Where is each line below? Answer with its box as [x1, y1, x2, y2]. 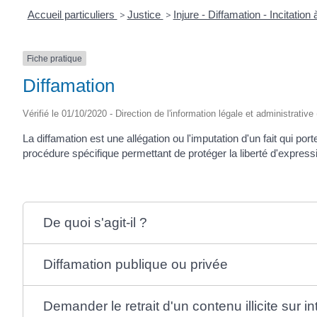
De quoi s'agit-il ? [42, 214, 147, 230]
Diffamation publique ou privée [42, 256, 228, 272]
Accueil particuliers [27, 8, 117, 21]
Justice [127, 8, 163, 21]
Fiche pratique [27, 53, 82, 64]
